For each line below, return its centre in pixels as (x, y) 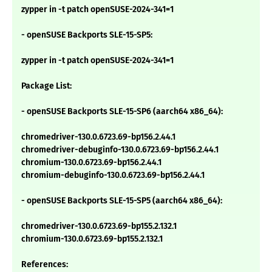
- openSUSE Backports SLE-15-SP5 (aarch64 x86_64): (122, 201)
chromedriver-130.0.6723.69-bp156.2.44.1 (98, 137)
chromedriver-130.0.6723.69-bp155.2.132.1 (99, 226)
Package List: (46, 86)
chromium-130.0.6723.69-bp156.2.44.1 (91, 163)
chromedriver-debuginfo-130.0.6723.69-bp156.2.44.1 (120, 150)
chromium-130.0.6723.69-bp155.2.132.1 (92, 239)
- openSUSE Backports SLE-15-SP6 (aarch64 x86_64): (122, 112)
